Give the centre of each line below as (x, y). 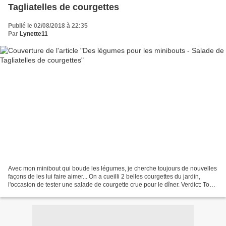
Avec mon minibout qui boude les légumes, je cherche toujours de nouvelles (112, 169)
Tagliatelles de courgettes (64, 7)
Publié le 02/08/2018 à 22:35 (48, 25)
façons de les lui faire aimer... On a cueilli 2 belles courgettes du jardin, (104, 177)
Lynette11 (34, 34)
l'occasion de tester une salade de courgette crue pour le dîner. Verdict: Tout (111, 185)
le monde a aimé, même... (43, 193)
